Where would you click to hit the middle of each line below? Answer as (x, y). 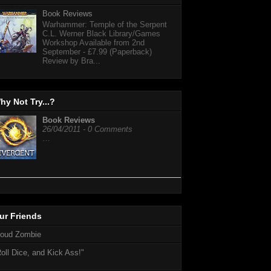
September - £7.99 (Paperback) (97, 51)
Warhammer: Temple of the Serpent (105, 24)
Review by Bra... (72, 60)
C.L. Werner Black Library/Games (102, 33)
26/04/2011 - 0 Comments (87, 129)
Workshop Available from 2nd (94, 42)
